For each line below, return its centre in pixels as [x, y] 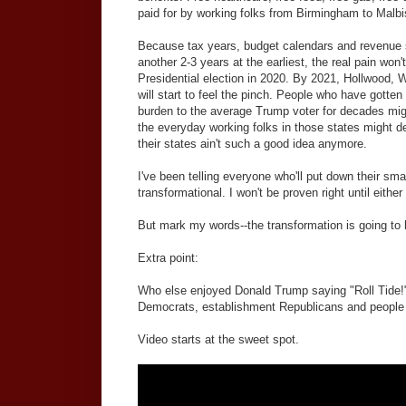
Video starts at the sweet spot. [218, 340]
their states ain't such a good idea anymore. [252, 144]
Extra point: [168, 258]
